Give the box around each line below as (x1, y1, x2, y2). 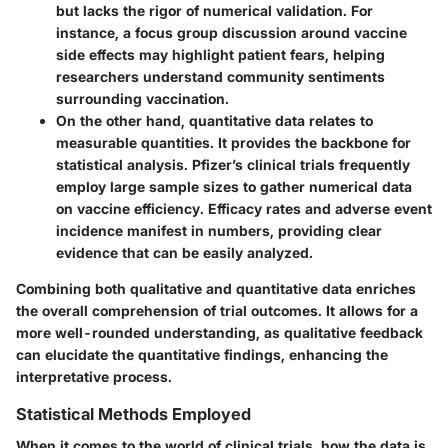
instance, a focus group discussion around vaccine (56, 23, 407, 41)
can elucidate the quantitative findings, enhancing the (16, 345, 388, 363)
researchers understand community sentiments (56, 67, 385, 85)
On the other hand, (56, 111, 189, 129)
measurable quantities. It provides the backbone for (56, 133, 411, 151)
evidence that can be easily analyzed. (56, 243, 313, 261)
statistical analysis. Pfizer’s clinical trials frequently (56, 155, 410, 173)
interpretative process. (16, 367, 172, 385)
